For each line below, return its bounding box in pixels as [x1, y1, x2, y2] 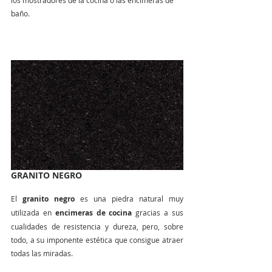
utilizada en [11, 208, 55, 217]
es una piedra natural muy [75, 194, 183, 203]
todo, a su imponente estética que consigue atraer [11, 235, 183, 245]
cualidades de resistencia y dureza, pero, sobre [11, 222, 183, 231]
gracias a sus [132, 208, 184, 217]
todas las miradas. [11, 248, 73, 258]
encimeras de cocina [55, 208, 132, 218]
